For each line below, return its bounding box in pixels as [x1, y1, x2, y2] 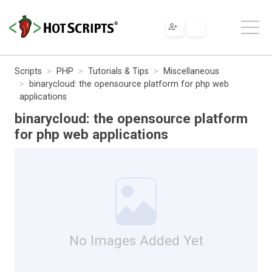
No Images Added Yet [69, 232, 203, 248]
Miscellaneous [163, 66, 219, 76]
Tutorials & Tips [88, 66, 149, 76]
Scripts [15, 66, 42, 76]
